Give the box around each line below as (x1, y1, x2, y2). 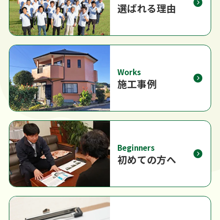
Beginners (117, 141, 155, 153)
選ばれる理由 (117, 1, 176, 16)
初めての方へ (117, 152, 176, 166)
